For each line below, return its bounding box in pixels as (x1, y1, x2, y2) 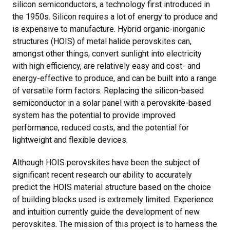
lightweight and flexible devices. (12, 135, 130, 145)
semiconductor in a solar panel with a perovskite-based (12, 98, 211, 108)
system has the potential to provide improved (12, 110, 176, 120)
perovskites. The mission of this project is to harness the (12, 219, 217, 229)
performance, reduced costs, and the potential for (12, 122, 189, 132)
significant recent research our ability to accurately (12, 169, 192, 180)
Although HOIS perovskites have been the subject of (12, 157, 200, 167)
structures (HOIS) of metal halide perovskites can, (12, 36, 191, 46)
